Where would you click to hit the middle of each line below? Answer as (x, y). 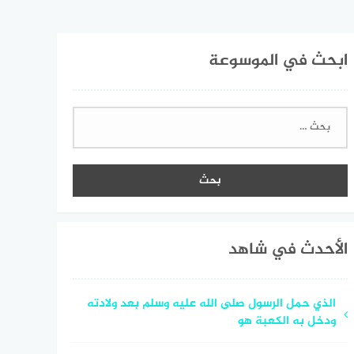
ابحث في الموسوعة (278, 61)
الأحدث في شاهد (288, 250)
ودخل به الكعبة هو (286, 321)
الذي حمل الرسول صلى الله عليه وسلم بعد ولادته (211, 303)
